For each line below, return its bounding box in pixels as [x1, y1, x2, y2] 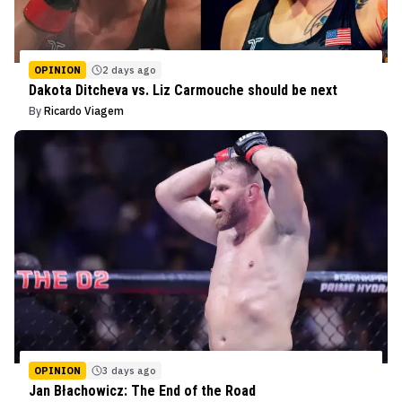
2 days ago [102, 63, 156, 76]
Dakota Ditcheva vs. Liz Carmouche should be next [29, 81, 337, 99]
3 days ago [102, 363, 156, 377]
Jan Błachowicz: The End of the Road [29, 381, 256, 399]
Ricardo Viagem [44, 103, 124, 118]
